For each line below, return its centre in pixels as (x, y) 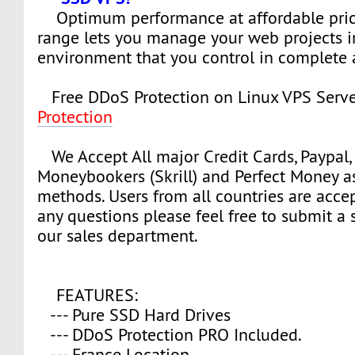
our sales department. (118, 235)
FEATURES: (88, 295)
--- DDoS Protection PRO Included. (170, 334)
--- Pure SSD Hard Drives (134, 315)
